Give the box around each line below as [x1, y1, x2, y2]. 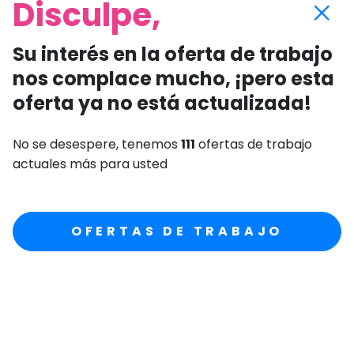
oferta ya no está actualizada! [13, 89, 311, 116]
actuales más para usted [13, 154, 168, 173]
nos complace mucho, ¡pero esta [13, 65, 334, 92]
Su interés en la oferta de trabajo [13, 40, 333, 67]
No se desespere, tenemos [13, 134, 181, 153]
